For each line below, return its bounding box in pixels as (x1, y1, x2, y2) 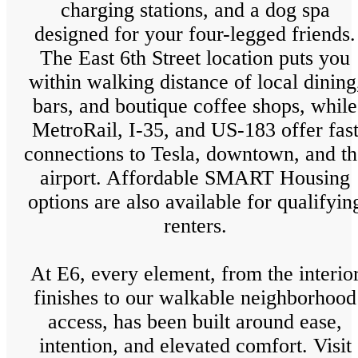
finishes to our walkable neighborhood (34, 286, 356, 310)
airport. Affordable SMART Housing (40, 166, 350, 190)
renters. (163, 214, 227, 238)
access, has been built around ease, (48, 310, 342, 334)
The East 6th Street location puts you (40, 46, 350, 70)
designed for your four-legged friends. (34, 22, 356, 46)
